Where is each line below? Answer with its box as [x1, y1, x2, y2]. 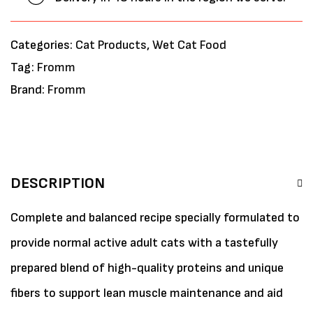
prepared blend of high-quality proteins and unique [10, 261, 284, 275]
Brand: [10, 82, 48, 97]
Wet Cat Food [152, 38, 226, 52]
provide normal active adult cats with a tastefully [10, 235, 278, 250]
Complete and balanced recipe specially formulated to [10, 210, 300, 225]
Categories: [10, 38, 75, 52]
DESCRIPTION [10, 174, 105, 193]
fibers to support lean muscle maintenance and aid [10, 286, 283, 300]
